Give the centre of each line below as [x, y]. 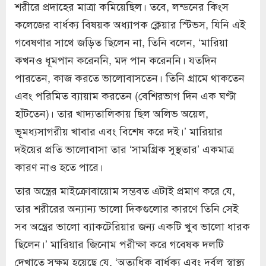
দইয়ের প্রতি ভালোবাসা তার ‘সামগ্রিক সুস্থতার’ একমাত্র [124, 148]
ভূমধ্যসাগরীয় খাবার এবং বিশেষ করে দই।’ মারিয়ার [119, 130]
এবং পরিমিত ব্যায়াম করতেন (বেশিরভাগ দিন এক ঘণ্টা [126, 95]
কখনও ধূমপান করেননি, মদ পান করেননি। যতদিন [116, 59]
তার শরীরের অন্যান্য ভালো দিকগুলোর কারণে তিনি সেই [127, 208]
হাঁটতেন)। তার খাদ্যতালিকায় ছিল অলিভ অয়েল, [112, 113]
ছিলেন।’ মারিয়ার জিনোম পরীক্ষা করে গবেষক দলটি [119, 243]
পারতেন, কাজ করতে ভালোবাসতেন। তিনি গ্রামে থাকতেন [130, 77]
